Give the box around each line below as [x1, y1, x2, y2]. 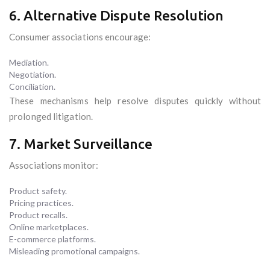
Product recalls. [9, 210, 67, 221]
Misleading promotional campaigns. [9, 246, 140, 257]
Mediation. [9, 57, 49, 68]
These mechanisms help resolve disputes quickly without [9, 95, 261, 107]
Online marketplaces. [9, 222, 89, 233]
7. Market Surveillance [9, 136, 152, 152]
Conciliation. [9, 81, 55, 92]
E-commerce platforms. [9, 234, 96, 245]
